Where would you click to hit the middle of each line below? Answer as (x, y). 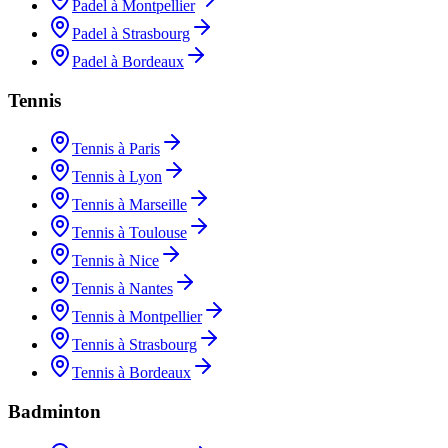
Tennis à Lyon (117, 177)
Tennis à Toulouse (129, 233)
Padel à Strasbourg (131, 33)
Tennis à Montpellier (137, 317)
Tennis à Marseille (129, 205)
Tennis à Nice (115, 261)
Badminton (54, 412)
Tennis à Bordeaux (131, 373)
